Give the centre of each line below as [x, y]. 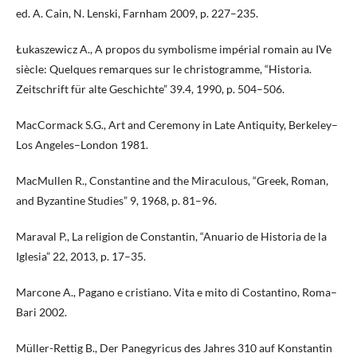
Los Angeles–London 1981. [82, 145]
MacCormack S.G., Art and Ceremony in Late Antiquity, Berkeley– [177, 125]
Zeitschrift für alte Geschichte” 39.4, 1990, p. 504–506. [150, 89]
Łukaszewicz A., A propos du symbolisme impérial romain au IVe [174, 49]
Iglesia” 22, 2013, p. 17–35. [81, 257]
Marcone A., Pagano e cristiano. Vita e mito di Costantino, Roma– [177, 292]
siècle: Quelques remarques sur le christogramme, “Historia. [164, 69]
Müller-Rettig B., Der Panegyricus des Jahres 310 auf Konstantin [174, 348]
